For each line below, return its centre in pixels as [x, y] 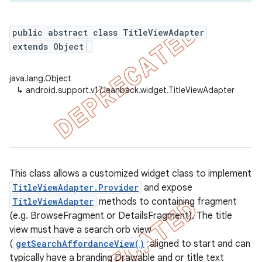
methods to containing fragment [167, 202]
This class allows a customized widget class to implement [130, 174]
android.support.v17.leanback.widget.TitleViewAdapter [130, 90]
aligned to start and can [199, 244]
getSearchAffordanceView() [80, 244]
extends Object [48, 46]
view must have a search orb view [80, 230]
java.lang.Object [40, 78]
